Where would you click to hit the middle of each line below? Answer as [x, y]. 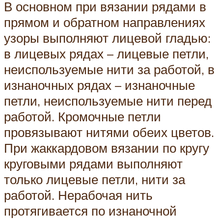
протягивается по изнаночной [90, 210]
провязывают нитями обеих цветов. [109, 132]
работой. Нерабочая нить [78, 195]
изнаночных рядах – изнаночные [99, 85]
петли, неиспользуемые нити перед [108, 100]
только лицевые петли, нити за [95, 179]
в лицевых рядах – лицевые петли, [106, 53]
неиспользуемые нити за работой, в [109, 69]
